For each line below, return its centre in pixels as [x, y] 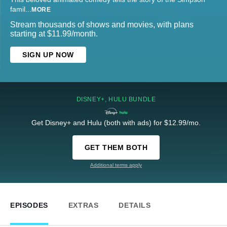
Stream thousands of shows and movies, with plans [102, 25]
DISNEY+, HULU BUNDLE [116, 100]
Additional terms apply [116, 165]
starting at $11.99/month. [54, 34]
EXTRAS [83, 205]
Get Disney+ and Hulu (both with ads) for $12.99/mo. [116, 123]
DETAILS [135, 205]
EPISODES [29, 205]
